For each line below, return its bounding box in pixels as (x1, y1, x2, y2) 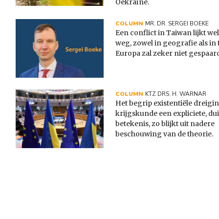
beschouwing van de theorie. (115, 130, 215, 139)
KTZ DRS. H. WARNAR (145, 90, 206, 98)
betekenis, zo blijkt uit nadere (115, 119, 215, 129)
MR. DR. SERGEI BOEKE (145, 20, 209, 28)
